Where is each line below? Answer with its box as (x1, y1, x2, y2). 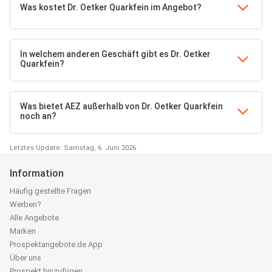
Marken (10, 226, 36, 236)
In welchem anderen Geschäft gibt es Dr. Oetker (20, 49, 211, 59)
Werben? (10, 200, 41, 209)
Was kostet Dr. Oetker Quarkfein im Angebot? (20, 2, 202, 12)
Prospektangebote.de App (10, 240, 103, 249)
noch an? (20, 111, 56, 121)
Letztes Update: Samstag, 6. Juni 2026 (10, 144, 136, 152)
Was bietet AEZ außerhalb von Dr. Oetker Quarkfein (20, 101, 223, 111)
